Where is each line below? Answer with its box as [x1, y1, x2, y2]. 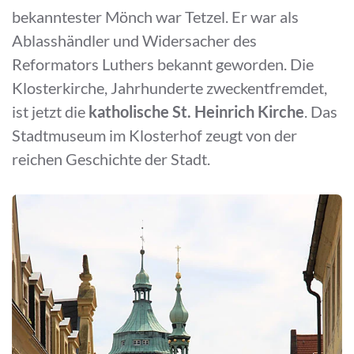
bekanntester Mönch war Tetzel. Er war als [12, 7, 299, 26]
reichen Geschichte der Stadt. [12, 149, 210, 168]
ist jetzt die [12, 102, 88, 121]
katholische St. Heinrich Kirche [88, 102, 304, 121]
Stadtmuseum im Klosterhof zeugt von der [12, 126, 297, 145]
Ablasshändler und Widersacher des [12, 31, 257, 50]
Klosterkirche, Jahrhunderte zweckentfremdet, [12, 78, 327, 97]
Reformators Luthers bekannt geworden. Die [12, 55, 314, 73]
